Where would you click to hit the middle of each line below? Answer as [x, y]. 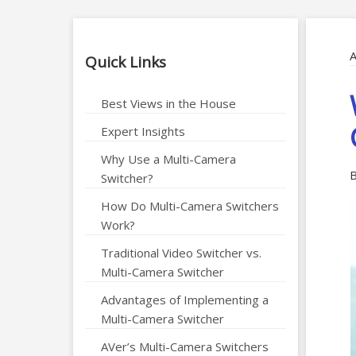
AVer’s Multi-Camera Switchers [185, 346]
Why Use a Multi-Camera [168, 159]
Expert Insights [143, 131]
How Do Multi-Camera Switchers [190, 205]
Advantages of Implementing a [185, 299]
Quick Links [126, 62]
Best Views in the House [168, 103]
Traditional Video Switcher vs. [181, 252]
